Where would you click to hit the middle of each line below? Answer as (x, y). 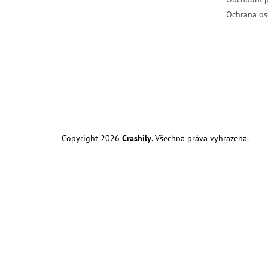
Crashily (137, 138)
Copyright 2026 (92, 138)
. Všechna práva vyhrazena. (200, 138)
